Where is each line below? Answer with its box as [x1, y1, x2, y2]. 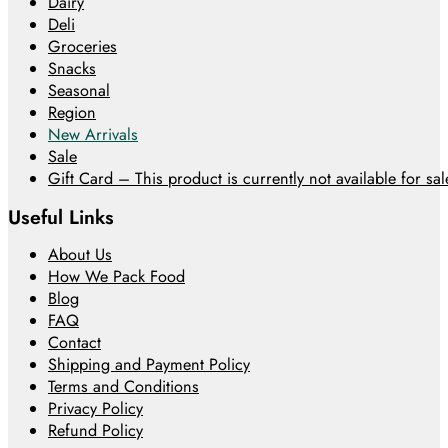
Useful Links [8, 203, 114, 232]
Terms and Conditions [48, 375, 199, 399]
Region [48, 100, 96, 124]
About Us [48, 243, 112, 267]
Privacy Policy [48, 397, 143, 421]
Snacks [48, 56, 96, 80]
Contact [48, 331, 101, 355]
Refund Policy [48, 419, 143, 443]
